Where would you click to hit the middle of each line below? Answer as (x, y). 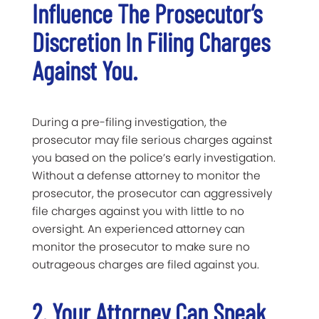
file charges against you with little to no (138, 211)
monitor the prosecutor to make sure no (141, 246)
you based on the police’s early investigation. (154, 157)
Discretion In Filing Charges (151, 41)
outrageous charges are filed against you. (146, 264)
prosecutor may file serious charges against (152, 140)
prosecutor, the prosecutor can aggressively (152, 193)
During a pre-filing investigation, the (130, 122)
